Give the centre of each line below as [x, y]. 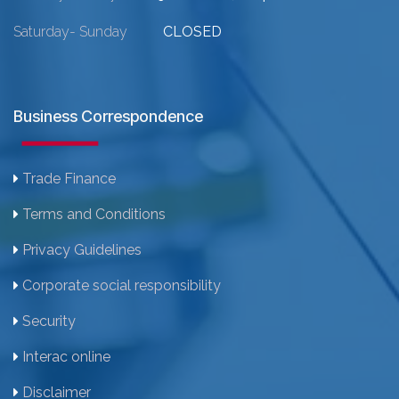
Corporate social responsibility [122, 285]
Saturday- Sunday [86, 31]
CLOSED [192, 31]
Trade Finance [69, 178]
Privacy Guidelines [82, 249]
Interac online [66, 356]
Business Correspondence [108, 116]
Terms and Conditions [94, 214]
